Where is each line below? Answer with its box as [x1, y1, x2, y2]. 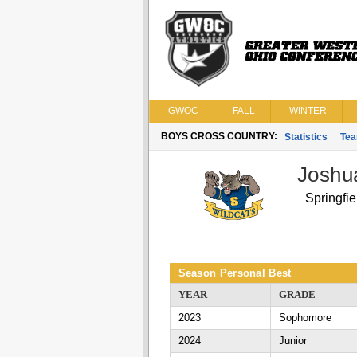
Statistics [284, 131, 328, 143]
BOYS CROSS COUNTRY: [160, 131, 277, 142]
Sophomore [278, 312, 331, 324]
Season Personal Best [178, 267, 292, 279]
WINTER [288, 105, 327, 116]
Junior [278, 335, 307, 347]
